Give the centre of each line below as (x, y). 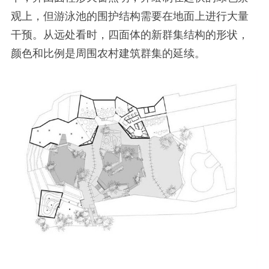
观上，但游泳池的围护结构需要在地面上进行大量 (129, 16)
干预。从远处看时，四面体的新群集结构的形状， (129, 35)
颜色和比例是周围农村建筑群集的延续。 (108, 53)
